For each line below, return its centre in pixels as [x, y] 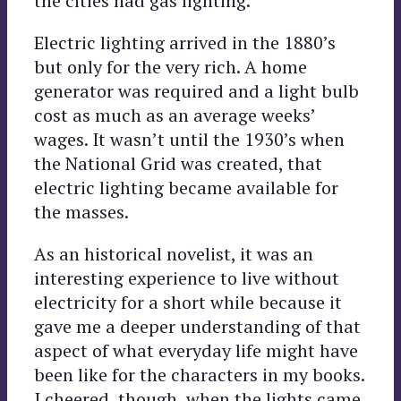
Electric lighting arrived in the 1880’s [185, 42]
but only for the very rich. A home [171, 66]
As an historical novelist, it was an [174, 253]
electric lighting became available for [186, 187]
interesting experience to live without [187, 277]
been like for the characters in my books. [199, 374]
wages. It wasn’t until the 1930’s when [189, 139]
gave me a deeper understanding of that [197, 326]
